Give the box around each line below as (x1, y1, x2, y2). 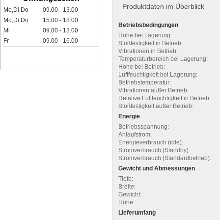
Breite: (118, 183, 136, 190)
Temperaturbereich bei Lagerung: (118, 55, 208, 62)
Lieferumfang (118, 209, 156, 216)
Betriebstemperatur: (118, 79, 171, 86)
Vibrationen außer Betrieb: (118, 86, 189, 94)
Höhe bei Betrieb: (118, 63, 165, 70)
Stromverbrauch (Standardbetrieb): (118, 154, 211, 162)
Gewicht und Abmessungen (118, 165, 195, 172)
